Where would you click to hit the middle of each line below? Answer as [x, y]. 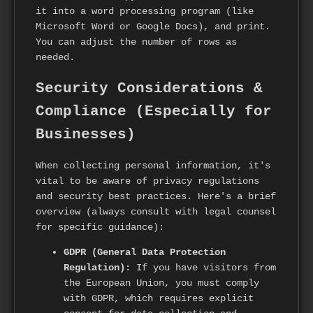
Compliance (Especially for [154, 112]
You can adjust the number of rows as [136, 42]
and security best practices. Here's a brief [156, 197]
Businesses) [86, 135]
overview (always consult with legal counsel [156, 212]
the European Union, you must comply [161, 283]
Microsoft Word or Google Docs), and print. [153, 26]
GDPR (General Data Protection [145, 253]
